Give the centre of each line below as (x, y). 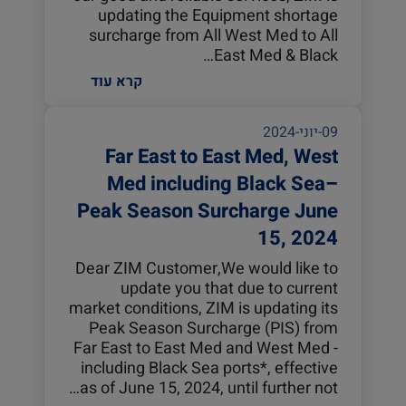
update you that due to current (229, 289)
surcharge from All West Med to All (213, 36)
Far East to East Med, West (222, 157)
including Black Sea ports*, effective (209, 368)
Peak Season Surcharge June (208, 211)
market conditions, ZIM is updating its (203, 309)
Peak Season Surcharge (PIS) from (213, 329)
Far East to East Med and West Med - (206, 348)
